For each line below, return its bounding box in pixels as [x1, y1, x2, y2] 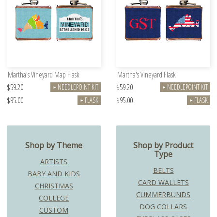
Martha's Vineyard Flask [117, 69, 176, 80]
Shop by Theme [25, 140, 82, 151]
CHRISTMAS [34, 181, 73, 191]
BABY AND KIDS [28, 169, 80, 179]
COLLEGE [39, 193, 69, 203]
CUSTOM [39, 205, 68, 215]
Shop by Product [133, 140, 193, 151]
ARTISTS [40, 157, 67, 167]
